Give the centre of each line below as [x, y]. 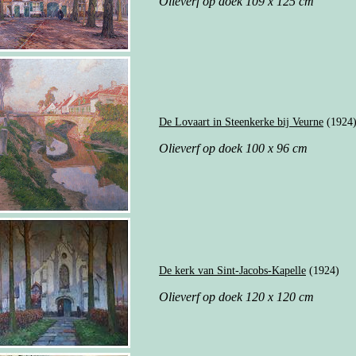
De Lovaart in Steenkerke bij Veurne [241, 122]
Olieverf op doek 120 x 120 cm [236, 296]
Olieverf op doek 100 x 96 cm [233, 148]
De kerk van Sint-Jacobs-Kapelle [232, 270]
